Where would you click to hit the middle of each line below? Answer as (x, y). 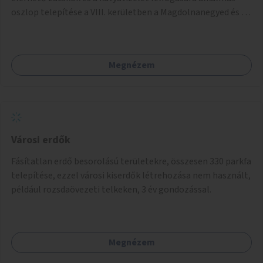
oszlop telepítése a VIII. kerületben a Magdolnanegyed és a (129, 12)
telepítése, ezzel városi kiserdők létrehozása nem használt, (131, 175)
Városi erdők (41, 140)
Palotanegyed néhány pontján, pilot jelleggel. (103, 26)
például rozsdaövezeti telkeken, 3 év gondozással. (111, 189)
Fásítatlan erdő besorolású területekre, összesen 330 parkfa (131, 161)
